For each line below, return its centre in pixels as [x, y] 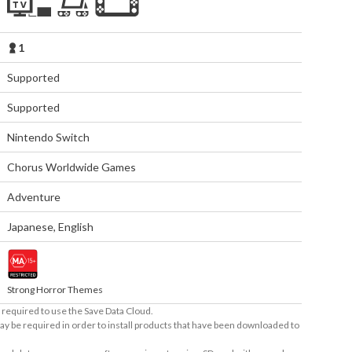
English [76, 227]
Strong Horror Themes [55, 290]
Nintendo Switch [49, 137]
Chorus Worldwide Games [72, 167]
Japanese [31, 227]
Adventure [34, 197]
